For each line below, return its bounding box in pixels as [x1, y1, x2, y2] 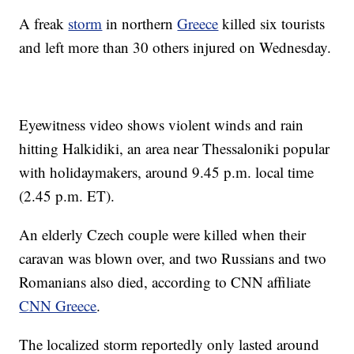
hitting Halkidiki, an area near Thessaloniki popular [19, 138, 330, 158]
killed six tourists [218, 13, 326, 33]
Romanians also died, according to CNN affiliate [19, 272, 311, 292]
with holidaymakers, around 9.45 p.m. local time [19, 162, 314, 182]
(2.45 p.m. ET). [19, 186, 115, 205]
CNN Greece [19, 296, 97, 315]
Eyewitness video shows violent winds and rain [19, 115, 304, 134]
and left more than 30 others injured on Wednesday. [19, 37, 332, 57]
